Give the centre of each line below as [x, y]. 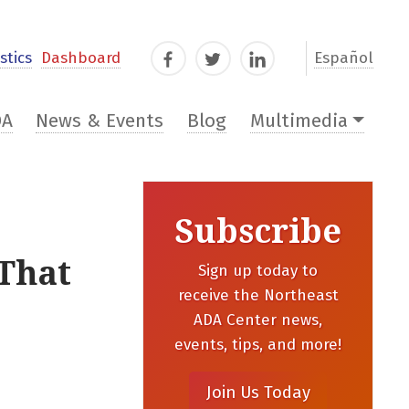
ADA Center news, [258, 320]
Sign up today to [258, 271]
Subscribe [258, 232]
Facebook [189, 62]
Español [344, 58]
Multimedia [299, 121]
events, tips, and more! [258, 345]
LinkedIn [276, 62]
